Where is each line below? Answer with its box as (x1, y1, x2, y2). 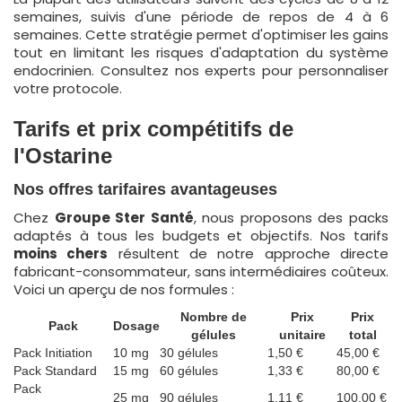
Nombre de (180, 310, 247, 324)
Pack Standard (13, 363, 97, 378)
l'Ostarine (13, 144, 112, 168)
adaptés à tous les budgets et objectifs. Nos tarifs (13, 226, 389, 245)
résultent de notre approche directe (108, 244, 389, 263)
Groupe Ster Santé (54, 208, 194, 227)
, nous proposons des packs (193, 208, 389, 227)
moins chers (13, 244, 109, 263)
